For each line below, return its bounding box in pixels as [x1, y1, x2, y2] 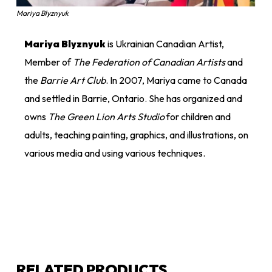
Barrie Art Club [40, 74, 106, 87]
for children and [165, 110, 231, 123]
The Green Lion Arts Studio [48, 110, 165, 123]
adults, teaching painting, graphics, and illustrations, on [24, 129, 249, 141]
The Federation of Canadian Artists [73, 56, 226, 69]
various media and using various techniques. [24, 147, 206, 160]
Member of [24, 56, 73, 69]
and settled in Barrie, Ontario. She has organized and [24, 92, 243, 105]
